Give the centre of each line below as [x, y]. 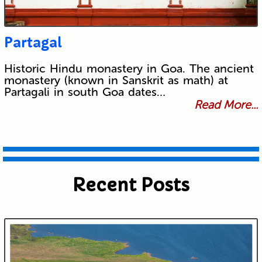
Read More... [226, 105]
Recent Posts [131, 185]
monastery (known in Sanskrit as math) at [116, 80]
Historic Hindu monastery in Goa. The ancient [129, 69]
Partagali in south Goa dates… [85, 92]
